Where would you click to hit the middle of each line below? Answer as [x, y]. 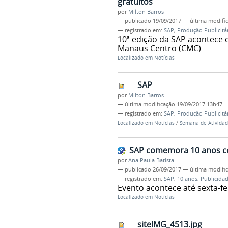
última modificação [150, 105]
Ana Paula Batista [151, 160]
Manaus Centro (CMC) [159, 49]
